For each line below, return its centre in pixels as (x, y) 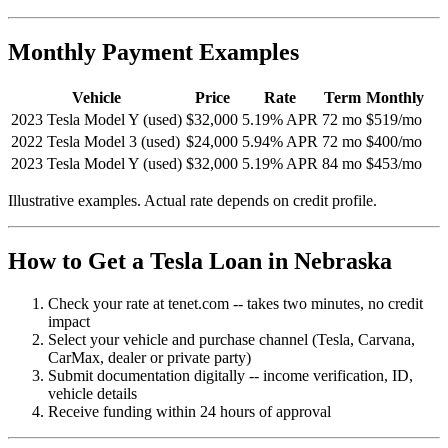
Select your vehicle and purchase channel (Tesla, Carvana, (231, 339)
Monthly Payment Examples (153, 52)
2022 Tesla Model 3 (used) (95, 142)
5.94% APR (280, 142)
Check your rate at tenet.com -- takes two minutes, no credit (235, 303)
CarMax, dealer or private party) (149, 357)
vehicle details (92, 393)
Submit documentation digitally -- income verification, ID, (230, 375)
